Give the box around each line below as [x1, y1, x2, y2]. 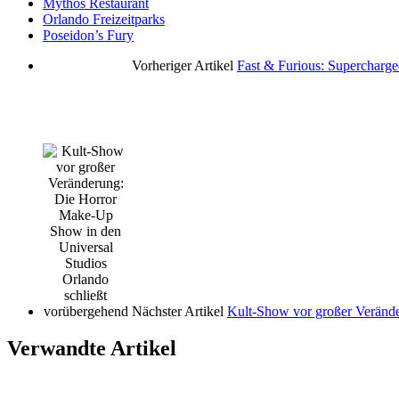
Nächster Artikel [132, 303, 224, 319]
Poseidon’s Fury [43, 27, 134, 43]
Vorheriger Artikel [132, 57, 233, 73]
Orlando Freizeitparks [43, 11, 165, 27]
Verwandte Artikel [7, 337, 176, 361]
